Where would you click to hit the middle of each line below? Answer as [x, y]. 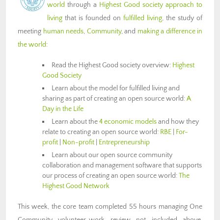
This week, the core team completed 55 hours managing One [110, 207]
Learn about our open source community [112, 155]
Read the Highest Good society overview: [112, 66]
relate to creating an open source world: [101, 132]
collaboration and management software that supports [122, 166]
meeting [30, 32]
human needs [63, 32]
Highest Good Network [76, 186]
